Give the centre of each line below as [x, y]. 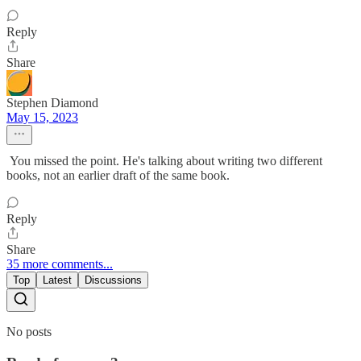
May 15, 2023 [42, 118]
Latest [57, 280]
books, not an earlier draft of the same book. [118, 176]
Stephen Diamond [52, 103]
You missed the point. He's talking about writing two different [164, 161]
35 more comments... [60, 264]
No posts [29, 332]
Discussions [113, 280]
